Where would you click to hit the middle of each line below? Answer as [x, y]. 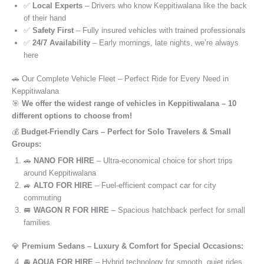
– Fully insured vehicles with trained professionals [160, 30]
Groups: [27, 144]
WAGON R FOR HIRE [71, 210]
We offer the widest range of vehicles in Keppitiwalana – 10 [129, 103]
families [37, 222]
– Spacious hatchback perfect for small [177, 210]
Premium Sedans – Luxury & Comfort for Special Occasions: [133, 246]
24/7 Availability [61, 42]
